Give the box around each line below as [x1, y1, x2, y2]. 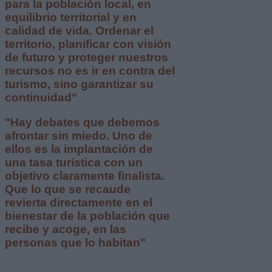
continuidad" [5, 91, 77, 104]
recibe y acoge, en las [5, 222, 126, 236]
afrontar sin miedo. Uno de [5, 129, 152, 142]
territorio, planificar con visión [5, 38, 171, 51]
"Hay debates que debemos [5, 115, 160, 129]
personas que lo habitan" [5, 236, 146, 249]
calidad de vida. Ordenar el [5, 24, 154, 38]
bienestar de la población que [5, 209, 170, 222]
